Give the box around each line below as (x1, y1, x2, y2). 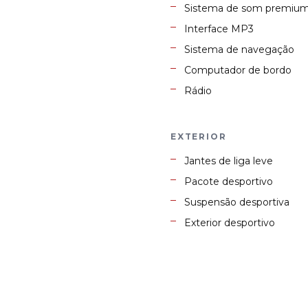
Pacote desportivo (184, 175, 273, 188)
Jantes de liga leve (184, 155, 273, 168)
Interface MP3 (184, 23, 254, 36)
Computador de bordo (184, 64, 291, 77)
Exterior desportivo (184, 217, 275, 230)
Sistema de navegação (184, 43, 294, 56)
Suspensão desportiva (184, 196, 289, 209)
